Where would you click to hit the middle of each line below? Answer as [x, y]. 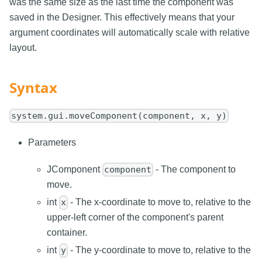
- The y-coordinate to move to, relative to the [160, 250]
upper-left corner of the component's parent [135, 218]
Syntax [33, 87]
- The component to [195, 169]
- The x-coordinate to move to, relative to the [160, 202]
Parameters [52, 142]
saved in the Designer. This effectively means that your [122, 17]
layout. [23, 47]
